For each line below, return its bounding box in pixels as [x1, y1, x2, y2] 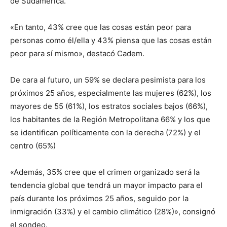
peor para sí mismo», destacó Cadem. [10, 48, 144, 58]
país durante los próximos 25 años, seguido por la [10, 193, 188, 203]
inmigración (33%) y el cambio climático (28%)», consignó [10, 206, 215, 216]
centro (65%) [10, 140, 56, 150]
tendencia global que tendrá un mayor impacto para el [10, 180, 203, 190]
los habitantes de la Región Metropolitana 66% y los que [10, 114, 210, 124]
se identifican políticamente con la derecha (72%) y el [10, 127, 201, 137]
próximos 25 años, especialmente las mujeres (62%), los [10, 88, 211, 98]
